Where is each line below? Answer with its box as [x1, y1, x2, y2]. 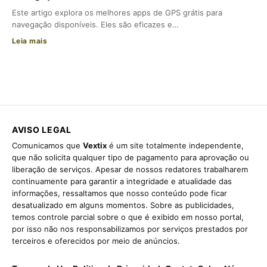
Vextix [83, 140, 107, 150]
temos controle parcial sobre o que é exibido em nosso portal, [12, 212, 244, 222]
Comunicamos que [12, 140, 83, 150]
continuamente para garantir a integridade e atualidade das [12, 176, 232, 186]
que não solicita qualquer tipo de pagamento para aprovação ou [12, 152, 249, 162]
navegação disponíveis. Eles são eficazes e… [12, 19, 179, 29]
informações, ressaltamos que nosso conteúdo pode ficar [12, 188, 227, 198]
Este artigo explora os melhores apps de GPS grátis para [12, 7, 222, 17]
